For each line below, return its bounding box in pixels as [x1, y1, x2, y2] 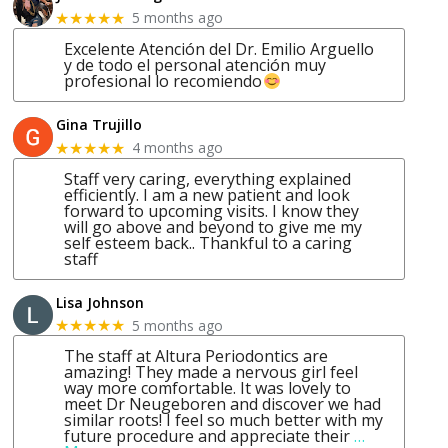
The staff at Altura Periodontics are [64, 345, 329, 368]
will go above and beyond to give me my [64, 215, 363, 238]
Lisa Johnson [56, 292, 145, 312]
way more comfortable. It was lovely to [64, 377, 352, 400]
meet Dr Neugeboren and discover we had [64, 393, 382, 416]
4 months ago [132, 138, 224, 158]
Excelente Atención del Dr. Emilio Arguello [64, 37, 375, 60]
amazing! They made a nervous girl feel [64, 361, 359, 384]
